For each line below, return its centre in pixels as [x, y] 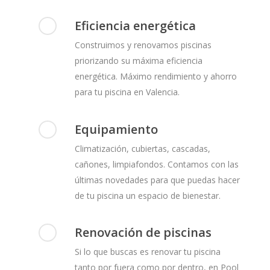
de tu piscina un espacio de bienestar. [148, 195]
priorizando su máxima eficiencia [139, 61]
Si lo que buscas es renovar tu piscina [148, 252]
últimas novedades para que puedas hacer [158, 180]
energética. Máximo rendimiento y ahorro [156, 77]
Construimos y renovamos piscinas [143, 45]
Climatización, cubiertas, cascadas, [143, 148]
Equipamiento [117, 129]
